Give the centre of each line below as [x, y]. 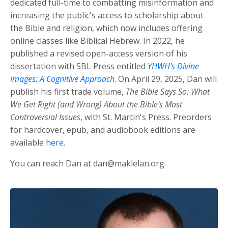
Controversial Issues [45, 117]
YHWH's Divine [173, 66]
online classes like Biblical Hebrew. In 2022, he [97, 41]
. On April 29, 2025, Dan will [166, 79]
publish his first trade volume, [68, 92]
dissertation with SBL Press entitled [79, 66]
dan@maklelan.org [129, 163]
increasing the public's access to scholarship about [107, 15]
